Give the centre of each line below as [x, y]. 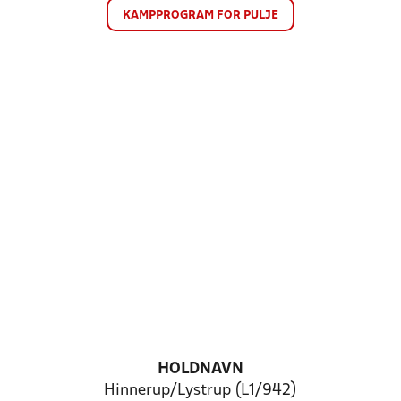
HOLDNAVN [200, 369]
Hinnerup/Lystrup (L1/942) [200, 391]
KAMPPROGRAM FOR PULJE [200, 16]
